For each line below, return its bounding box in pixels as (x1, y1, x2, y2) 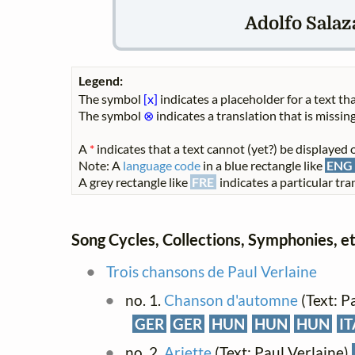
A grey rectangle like (78, 174, 190, 190)
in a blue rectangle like (200, 158, 325, 174)
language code (123, 158, 200, 174)
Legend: (78, 73, 123, 89)
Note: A (78, 158, 123, 174)
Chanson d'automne (163, 290, 298, 309)
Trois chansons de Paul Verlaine (105, 262, 317, 281)
